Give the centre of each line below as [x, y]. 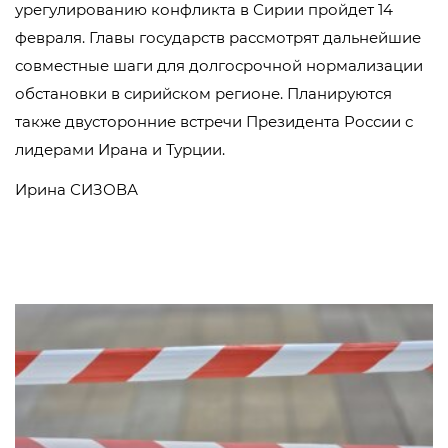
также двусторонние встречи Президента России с [214, 121]
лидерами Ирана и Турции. [120, 149]
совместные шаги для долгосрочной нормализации [219, 65]
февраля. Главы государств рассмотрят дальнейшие [218, 37]
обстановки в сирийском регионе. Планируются [203, 93]
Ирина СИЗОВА [76, 189]
